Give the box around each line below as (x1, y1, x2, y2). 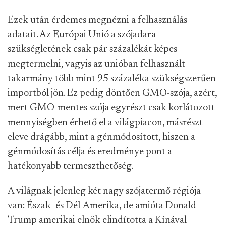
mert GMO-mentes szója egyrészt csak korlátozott (8, 103, 215, 114)
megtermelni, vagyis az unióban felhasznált (8, 59, 185, 70)
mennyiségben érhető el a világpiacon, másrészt (8, 118, 203, 128)
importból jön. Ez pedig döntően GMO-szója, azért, (8, 88, 217, 99)
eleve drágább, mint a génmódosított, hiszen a (8, 132, 195, 143)
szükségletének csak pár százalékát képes (8, 44, 177, 55)
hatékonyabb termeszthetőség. (8, 161, 133, 172)
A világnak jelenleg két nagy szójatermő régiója (8, 186, 201, 197)
